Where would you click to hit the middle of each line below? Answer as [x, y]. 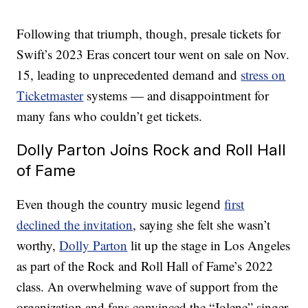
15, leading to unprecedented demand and [129, 75]
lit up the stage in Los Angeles [209, 245]
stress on [263, 75]
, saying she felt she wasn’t [202, 225]
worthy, [38, 245]
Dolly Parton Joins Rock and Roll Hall [152, 150]
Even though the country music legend [121, 204]
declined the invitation [75, 225]
